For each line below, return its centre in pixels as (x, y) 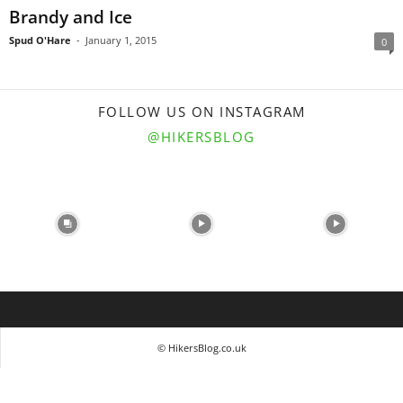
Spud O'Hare (40, 40)
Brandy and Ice (71, 17)
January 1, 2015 (121, 40)
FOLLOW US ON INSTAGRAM (201, 111)
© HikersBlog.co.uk (201, 348)
